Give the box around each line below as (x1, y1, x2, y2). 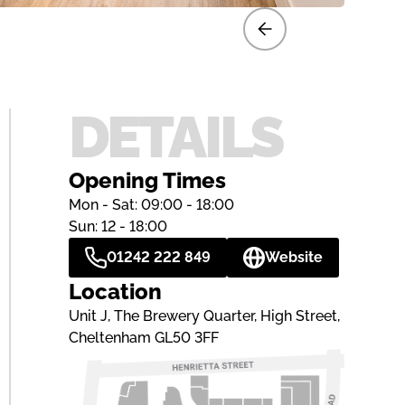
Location (68, 278, 162, 305)
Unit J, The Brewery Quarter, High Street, (68, 306, 340, 325)
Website (264, 248, 323, 266)
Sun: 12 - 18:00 (68, 217, 167, 235)
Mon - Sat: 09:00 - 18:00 (68, 195, 234, 213)
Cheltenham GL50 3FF (68, 328, 219, 346)
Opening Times (68, 166, 226, 193)
